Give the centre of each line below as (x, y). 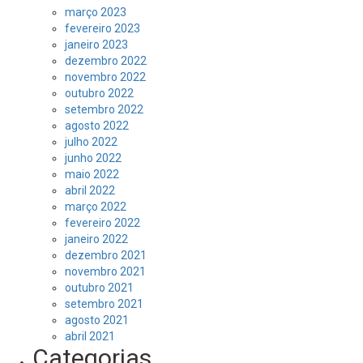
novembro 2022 (105, 77)
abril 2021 (90, 336)
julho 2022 (91, 142)
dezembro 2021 (106, 255)
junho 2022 (93, 158)
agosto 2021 (97, 320)
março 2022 (96, 207)
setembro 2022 (104, 109)
